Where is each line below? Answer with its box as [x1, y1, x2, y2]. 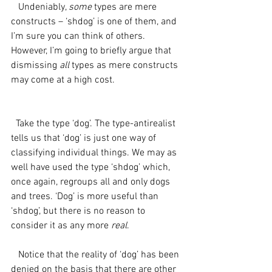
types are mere [92, 1, 159, 13]
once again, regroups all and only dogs [11, 176, 172, 188]
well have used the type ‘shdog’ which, [11, 161, 172, 174]
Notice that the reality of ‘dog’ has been [11, 249, 18, 261]
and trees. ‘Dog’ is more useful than [11, 191, 161, 203]
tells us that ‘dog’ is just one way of [11, 132, 158, 144]
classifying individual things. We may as [11, 147, 179, 159]
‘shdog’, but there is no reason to [11, 205, 148, 217]
